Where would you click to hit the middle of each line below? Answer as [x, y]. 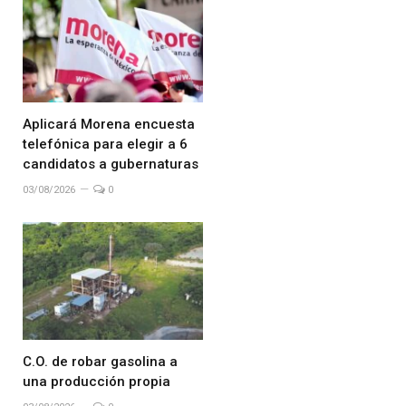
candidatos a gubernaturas [111, 164]
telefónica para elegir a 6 [105, 144]
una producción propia [97, 381]
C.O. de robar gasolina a [100, 361]
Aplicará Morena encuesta [109, 124]
